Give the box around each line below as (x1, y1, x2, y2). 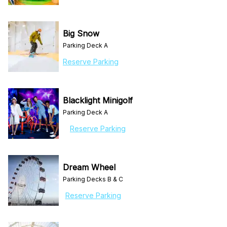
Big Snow (63, 28, 99, 39)
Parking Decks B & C (63, 175, 123, 183)
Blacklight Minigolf (63, 95, 133, 105)
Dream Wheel (63, 162, 116, 172)
